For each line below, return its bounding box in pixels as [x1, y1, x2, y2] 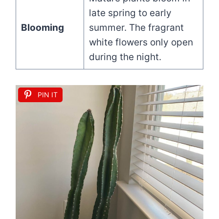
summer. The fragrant [88, 22, 184, 33]
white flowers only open [88, 36, 193, 48]
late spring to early [88, 7, 172, 19]
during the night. [88, 51, 161, 63]
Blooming [21, 22, 64, 33]
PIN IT [38, 90, 58, 99]
